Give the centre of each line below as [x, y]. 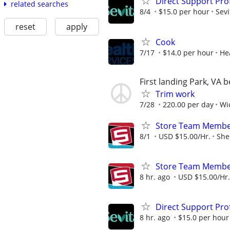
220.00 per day [188, 104]
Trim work [175, 94]
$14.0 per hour [188, 52]
